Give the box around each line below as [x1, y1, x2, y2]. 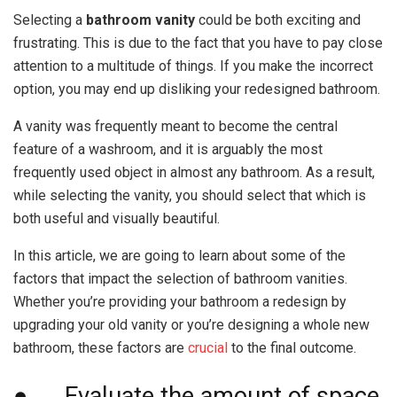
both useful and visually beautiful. [13, 210, 220, 227]
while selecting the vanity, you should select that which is [13, 187, 366, 204]
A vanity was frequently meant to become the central [13, 118, 338, 135]
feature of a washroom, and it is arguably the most [13, 141, 323, 158]
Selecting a [13, 12, 86, 28]
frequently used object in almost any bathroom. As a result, [13, 164, 375, 181]
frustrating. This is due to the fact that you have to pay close [13, 35, 383, 51]
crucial [188, 339, 228, 356]
